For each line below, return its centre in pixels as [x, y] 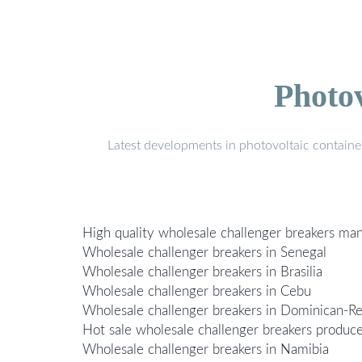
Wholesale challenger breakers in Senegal [204, 253]
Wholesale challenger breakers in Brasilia [202, 272]
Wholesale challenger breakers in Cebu [197, 292]
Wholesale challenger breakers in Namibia [206, 350]
